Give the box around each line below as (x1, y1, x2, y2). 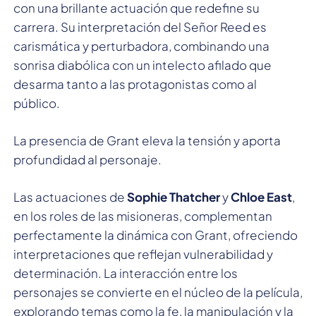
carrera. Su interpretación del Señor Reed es (13, 18, 267, 35)
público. (13, 95, 60, 111)
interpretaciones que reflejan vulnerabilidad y (13, 245, 273, 262)
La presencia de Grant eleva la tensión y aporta (13, 132, 281, 148)
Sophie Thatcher (127, 188, 220, 205)
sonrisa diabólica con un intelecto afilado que (13, 56, 272, 73)
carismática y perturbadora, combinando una (13, 37, 269, 54)
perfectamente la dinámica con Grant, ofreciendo (13, 226, 298, 243)
